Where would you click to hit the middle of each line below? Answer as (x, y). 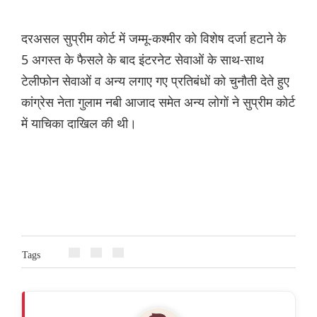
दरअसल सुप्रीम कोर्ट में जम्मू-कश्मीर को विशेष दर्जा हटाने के (154, 39)
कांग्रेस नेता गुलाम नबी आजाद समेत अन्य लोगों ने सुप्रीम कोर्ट (158, 102)
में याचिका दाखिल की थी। (79, 123)
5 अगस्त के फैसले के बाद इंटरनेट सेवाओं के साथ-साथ (143, 60)
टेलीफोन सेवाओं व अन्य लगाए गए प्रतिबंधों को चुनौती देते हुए (155, 81)
